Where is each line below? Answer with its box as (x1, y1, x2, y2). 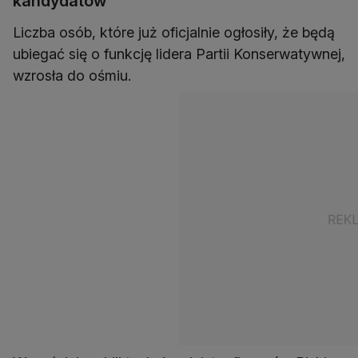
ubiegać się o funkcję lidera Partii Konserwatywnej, (13, 46, 345, 62)
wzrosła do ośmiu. (13, 67, 131, 84)
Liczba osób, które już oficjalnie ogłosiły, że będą (13, 24, 335, 41)
